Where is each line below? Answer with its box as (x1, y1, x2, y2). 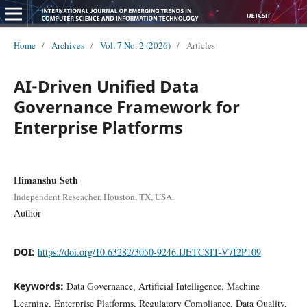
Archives (51, 38, 84, 51)
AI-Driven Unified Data (13, 74, 199, 97)
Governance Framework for (13, 95, 240, 118)
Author (13, 206, 41, 219)
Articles (186, 38, 215, 51)
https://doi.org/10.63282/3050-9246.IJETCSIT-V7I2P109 (37, 245, 261, 258)
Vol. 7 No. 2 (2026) (99, 38, 171, 51)
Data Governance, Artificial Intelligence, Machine (66, 279, 260, 293)
